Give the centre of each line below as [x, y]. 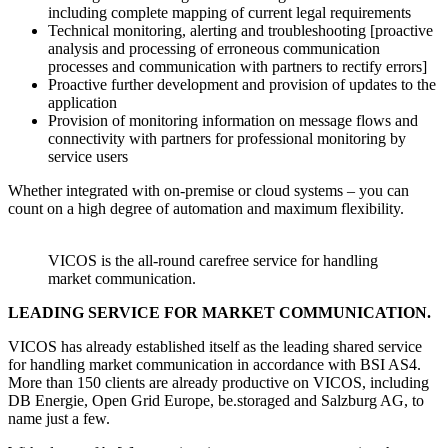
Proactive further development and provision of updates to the [242, 85]
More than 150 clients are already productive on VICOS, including [218, 383]
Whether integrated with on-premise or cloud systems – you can [208, 191]
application [82, 103]
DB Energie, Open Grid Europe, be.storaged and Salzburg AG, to [216, 401]
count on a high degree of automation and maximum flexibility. [206, 209]
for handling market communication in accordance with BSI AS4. [214, 365]
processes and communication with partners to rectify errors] [237, 67]
